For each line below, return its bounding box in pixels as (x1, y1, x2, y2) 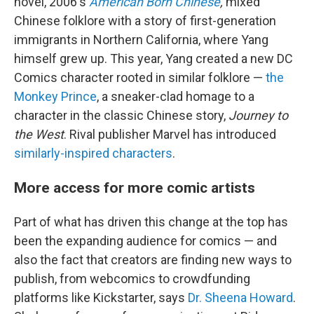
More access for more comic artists (14, 179, 255, 197)
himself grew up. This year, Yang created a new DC (14, 51, 293, 67)
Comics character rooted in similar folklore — (14, 70, 266, 86)
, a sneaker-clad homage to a (97, 89, 254, 104)
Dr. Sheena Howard (188, 290, 293, 306)
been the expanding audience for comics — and (14, 233, 277, 249)
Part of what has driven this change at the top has (14, 214, 288, 230)
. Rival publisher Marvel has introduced (64, 127, 276, 142)
